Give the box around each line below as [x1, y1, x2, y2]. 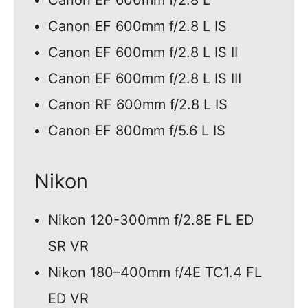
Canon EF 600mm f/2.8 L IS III [48, 70, 241, 87]
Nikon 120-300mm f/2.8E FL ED [48, 212, 254, 229]
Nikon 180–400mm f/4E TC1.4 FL [48, 264, 262, 281]
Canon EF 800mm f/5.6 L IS [48, 122, 225, 140]
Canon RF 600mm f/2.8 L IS [48, 96, 228, 113]
